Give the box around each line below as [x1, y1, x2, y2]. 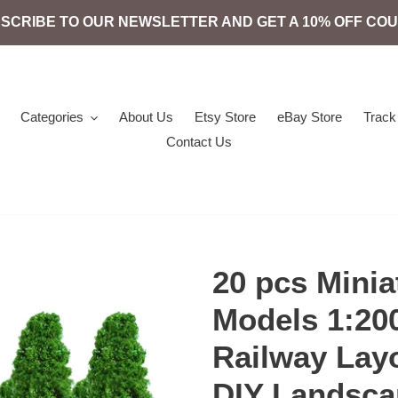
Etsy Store [194, 109, 256, 124]
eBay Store [276, 109, 342, 124]
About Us [118, 109, 173, 124]
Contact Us [165, 134, 232, 149]
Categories [20, 109, 84, 124]
